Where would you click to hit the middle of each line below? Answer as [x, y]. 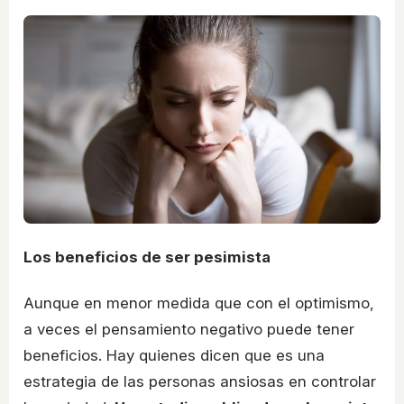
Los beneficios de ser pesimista [147, 257]
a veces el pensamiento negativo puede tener [189, 330]
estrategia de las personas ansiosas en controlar [200, 382]
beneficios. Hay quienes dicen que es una [174, 356]
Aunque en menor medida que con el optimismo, [199, 303]
